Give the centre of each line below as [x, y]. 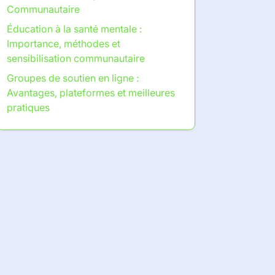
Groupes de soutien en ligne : [73, 78]
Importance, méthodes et [64, 44]
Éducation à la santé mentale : [74, 29]
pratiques [28, 107]
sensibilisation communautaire [76, 58]
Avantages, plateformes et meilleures [91, 93]
